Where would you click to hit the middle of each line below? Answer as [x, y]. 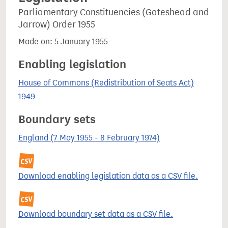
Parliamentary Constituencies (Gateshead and [114, 12]
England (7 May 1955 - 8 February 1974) [89, 138]
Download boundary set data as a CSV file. [96, 214]
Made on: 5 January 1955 [63, 41]
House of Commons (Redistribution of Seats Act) [106, 83]
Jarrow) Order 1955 [57, 24]
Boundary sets [57, 119]
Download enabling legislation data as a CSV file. [108, 176]
